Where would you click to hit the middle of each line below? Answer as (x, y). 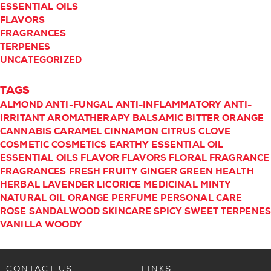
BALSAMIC (158, 118)
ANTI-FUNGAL (79, 105)
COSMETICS (79, 145)
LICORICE (119, 185)
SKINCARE (127, 211)
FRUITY (121, 171)
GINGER (159, 171)
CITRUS (179, 132)
